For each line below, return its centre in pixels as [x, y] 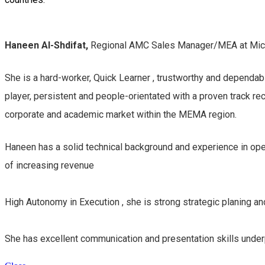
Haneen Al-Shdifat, [48, 46]
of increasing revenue [49, 166]
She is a [22, 78]
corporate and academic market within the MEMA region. [121, 115]
